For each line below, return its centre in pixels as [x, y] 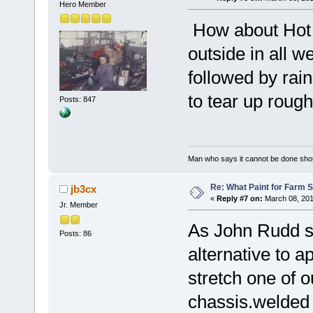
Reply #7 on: [239, 199]
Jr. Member [78, 205]
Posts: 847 [77, 99]
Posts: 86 [75, 233]
